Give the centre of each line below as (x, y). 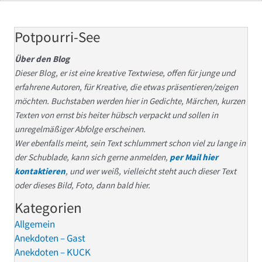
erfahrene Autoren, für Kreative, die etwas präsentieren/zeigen (126, 87)
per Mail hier (194, 157)
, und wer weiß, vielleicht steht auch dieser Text (151, 171)
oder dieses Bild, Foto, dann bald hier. (82, 185)
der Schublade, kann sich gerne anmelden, (92, 157)
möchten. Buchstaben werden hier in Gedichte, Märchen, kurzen (130, 101)
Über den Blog (42, 58)
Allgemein (35, 224)
